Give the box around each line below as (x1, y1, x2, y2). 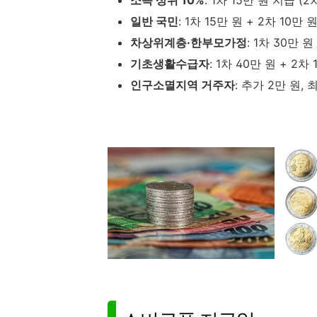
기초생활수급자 (130, 57, 209, 71)
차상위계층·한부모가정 (130, 35, 247, 50)
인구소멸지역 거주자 (130, 78, 235, 93)
